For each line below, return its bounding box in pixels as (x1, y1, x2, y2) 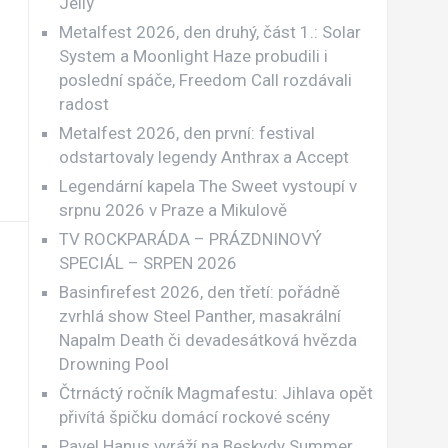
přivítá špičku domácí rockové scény (58, 407, 330, 428)
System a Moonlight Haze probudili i (58, 46, 328, 67)
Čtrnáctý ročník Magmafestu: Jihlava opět (58, 383, 373, 404)
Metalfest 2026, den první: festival (58, 123, 315, 144)
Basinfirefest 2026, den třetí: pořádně (58, 282, 340, 303)
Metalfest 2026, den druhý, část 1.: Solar (58, 22, 361, 43)
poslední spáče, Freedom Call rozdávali (58, 70, 352, 91)
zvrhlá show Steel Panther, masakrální (58, 306, 341, 327)
